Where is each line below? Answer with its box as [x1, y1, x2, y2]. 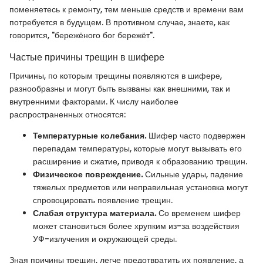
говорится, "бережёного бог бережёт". [9, 29, 154, 41]
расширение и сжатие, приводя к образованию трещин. [33, 155, 247, 167]
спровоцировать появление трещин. [33, 194, 173, 206]
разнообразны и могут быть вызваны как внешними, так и [9, 82, 230, 95]
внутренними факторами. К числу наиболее [9, 95, 178, 107]
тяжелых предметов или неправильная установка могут [33, 181, 248, 193]
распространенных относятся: [9, 108, 126, 120]
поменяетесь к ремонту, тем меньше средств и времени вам [9, 3, 244, 15]
